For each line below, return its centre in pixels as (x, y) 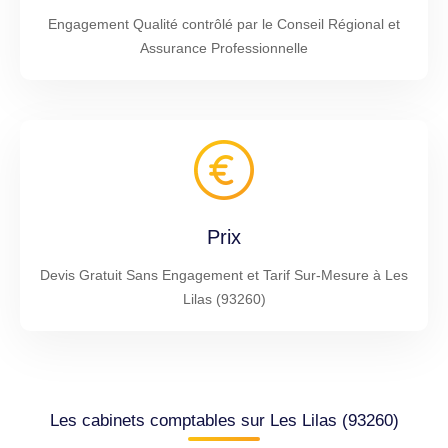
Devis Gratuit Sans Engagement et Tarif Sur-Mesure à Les (224, 274)
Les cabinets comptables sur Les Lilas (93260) (224, 420)
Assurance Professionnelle (224, 47)
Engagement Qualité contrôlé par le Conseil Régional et (224, 23)
